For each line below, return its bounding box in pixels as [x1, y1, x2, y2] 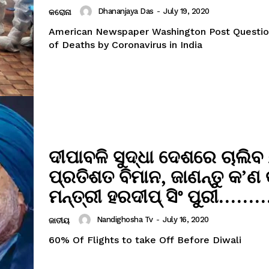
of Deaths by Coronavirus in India [49, 38, 202, 50]
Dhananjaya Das [97, 7, 154, 16]
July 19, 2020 [163, 7, 210, 16]
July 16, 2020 [163, 215, 209, 224]
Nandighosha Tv [96, 215, 153, 224]
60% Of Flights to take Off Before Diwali [49, 234, 241, 246]
